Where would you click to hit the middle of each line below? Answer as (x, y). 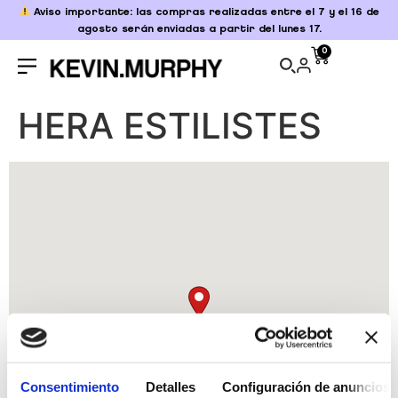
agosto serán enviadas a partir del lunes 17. (199, 29)
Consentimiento (70, 386)
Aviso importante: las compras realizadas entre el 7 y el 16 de (207, 12)
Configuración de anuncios (306, 386)
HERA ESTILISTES (170, 126)
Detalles (171, 386)
